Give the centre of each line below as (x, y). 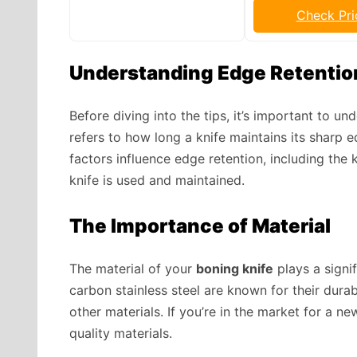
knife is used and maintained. (157, 180)
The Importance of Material (200, 226)
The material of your (133, 268)
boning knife (235, 268)
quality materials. (121, 333)
